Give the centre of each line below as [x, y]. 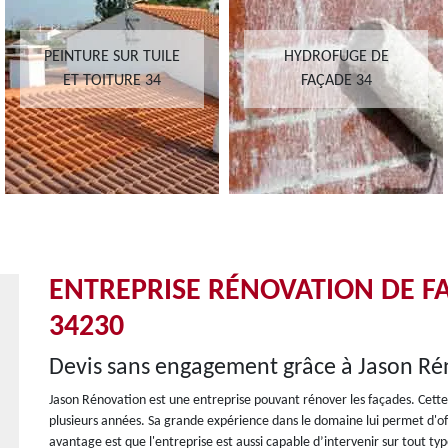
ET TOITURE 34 [112, 81]
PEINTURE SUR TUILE [112, 57]
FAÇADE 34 [336, 81]
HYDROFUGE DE [336, 57]
